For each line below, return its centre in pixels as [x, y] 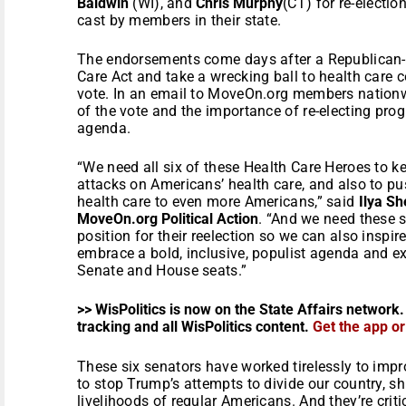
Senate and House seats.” [162, 270]
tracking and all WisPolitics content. [195, 326]
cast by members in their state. [179, 20]
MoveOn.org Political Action [168, 218]
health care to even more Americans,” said [218, 201]
